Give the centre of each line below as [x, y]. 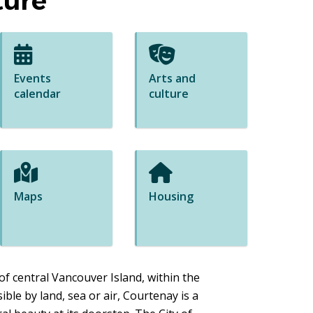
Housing [172, 197]
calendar [38, 94]
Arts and [173, 79]
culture [169, 94]
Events [33, 79]
